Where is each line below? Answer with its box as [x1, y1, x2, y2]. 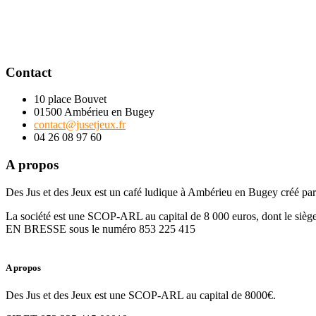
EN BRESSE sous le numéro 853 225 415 [6, 222, 195, 235]
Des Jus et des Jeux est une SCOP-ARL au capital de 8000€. [6, 289, 276, 302]
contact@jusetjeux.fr [34, 119, 126, 131]
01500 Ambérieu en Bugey [34, 106, 154, 119]
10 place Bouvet [34, 93, 107, 106]
